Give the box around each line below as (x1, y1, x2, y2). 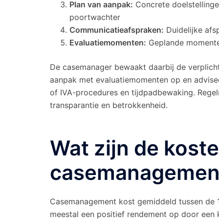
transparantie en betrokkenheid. (50, 100, 168, 110)
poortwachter (69, 12, 120, 22)
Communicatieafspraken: (69, 24, 164, 35)
